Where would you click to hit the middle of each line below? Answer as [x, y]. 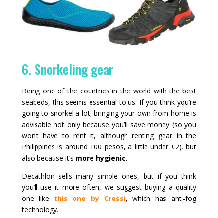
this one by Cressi [90, 198]
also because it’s [48, 158]
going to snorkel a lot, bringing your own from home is [109, 113]
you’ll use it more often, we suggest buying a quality [109, 187]
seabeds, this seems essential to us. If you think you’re [109, 102]
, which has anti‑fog [161, 198]
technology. [40, 209]
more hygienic [100, 158]
